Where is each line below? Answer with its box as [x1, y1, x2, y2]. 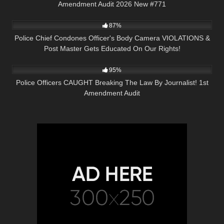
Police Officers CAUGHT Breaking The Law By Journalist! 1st [15, 78, 208, 87]
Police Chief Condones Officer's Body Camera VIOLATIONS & [14, 33, 210, 42]
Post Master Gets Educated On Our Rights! [43, 44, 180, 52]
